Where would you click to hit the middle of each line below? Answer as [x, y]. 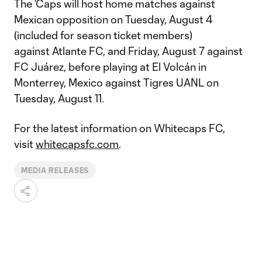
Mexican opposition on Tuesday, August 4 [113, 19]
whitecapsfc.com [77, 144]
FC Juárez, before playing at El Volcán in [110, 67]
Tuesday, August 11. [61, 98]
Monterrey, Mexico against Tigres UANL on [116, 82]
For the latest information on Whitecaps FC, [120, 128]
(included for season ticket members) [103, 35]
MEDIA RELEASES [55, 170]
